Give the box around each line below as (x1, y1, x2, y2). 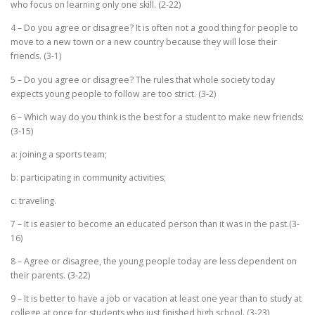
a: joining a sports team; (11, 148, 107, 160)
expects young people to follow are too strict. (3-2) (11, 87, 216, 100)
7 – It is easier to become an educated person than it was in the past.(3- (11, 218, 300, 231)
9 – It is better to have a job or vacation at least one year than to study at (11, 292, 302, 305)
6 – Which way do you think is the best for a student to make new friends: (11, 110, 304, 123)
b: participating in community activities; (11, 171, 166, 184)
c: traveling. (11, 195, 56, 207)
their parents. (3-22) (11, 269, 92, 282)
